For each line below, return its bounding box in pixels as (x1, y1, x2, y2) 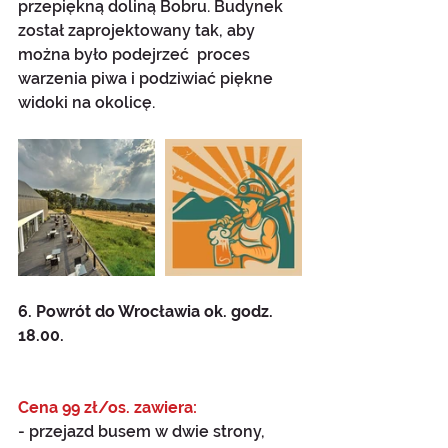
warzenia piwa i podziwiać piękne (18, 69, 277, 89)
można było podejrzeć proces (18, 45, 254, 65)
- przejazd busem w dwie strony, (18, 422, 265, 442)
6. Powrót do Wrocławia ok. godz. (18, 302, 277, 322)
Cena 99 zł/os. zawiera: (18, 398, 197, 418)
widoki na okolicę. (18, 93, 155, 113)
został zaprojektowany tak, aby (18, 21, 259, 41)
